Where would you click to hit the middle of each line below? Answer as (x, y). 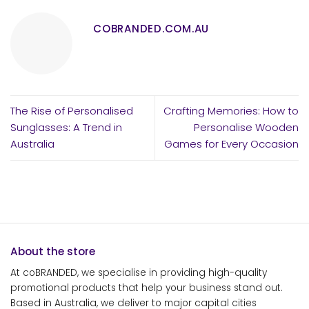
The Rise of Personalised (72, 111)
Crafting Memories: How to (231, 111)
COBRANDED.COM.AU (151, 28)
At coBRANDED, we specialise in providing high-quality (139, 272)
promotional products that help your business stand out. (147, 288)
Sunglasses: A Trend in (66, 128)
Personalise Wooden (246, 128)
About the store (53, 251)
